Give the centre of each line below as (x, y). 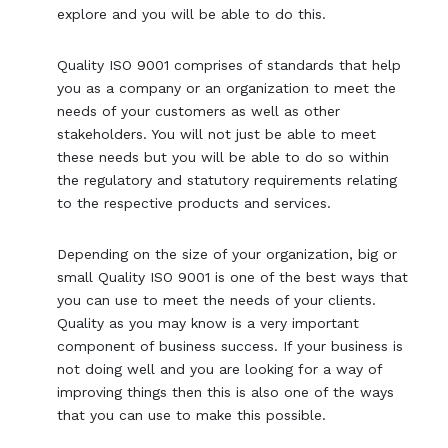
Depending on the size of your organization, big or (227, 254)
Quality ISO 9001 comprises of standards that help (229, 65)
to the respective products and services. (194, 203)
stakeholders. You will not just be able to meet (217, 134)
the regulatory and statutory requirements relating (227, 180)
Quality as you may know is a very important (208, 323)
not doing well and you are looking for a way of (220, 369)
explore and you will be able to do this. (192, 14)
